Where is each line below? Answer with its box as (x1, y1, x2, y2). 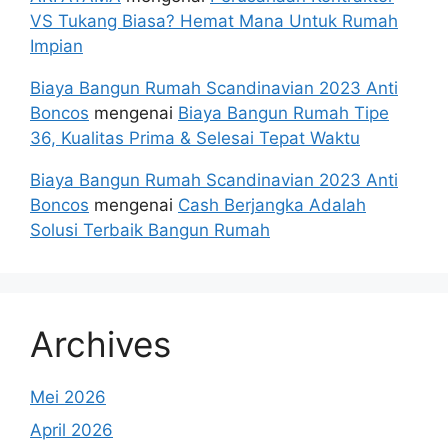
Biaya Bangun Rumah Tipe (178, 102, 389, 123)
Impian (30, 35, 83, 56)
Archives (30, 322, 171, 365)
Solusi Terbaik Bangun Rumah (30, 219, 270, 240)
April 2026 (30, 420, 113, 441)
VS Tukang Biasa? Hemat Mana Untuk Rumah (30, 10, 398, 31)
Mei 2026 (30, 386, 106, 407)
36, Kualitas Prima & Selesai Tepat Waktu (30, 127, 360, 148)
